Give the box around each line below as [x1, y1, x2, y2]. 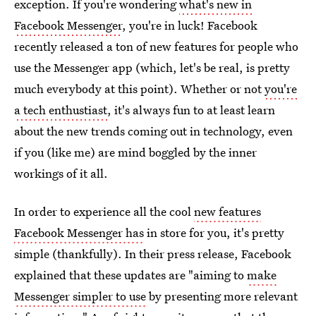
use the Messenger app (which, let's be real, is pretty [14, 59, 290, 75]
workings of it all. [14, 165, 108, 181]
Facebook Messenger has [14, 224, 144, 241]
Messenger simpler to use [14, 288, 146, 304]
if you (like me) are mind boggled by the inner [14, 144, 257, 160]
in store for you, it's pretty [144, 224, 284, 241]
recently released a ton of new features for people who [14, 38, 298, 54]
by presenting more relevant [146, 288, 298, 304]
